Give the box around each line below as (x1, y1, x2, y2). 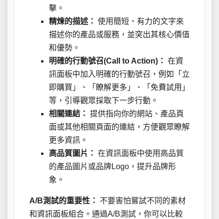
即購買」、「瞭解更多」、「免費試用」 (49, 83, 190, 91)
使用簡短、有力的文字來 (96, 17, 184, 25)
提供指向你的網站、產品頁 (88, 109, 184, 118)
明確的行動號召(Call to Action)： (49, 56, 166, 65)
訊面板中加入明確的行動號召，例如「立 (49, 69, 190, 78)
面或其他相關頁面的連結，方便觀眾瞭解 (49, 122, 190, 131)
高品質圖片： (49, 149, 96, 157)
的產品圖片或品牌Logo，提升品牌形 (49, 162, 176, 171)
